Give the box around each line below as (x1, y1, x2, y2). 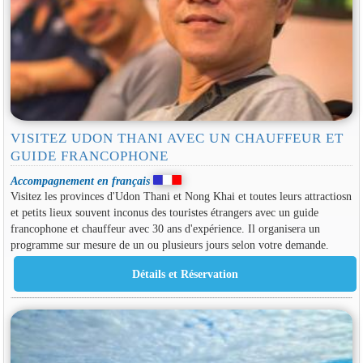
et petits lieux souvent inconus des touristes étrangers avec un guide (10, 206, 318, 220)
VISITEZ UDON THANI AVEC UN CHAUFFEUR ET (10, 130, 344, 147)
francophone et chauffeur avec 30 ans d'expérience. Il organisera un (10, 222, 320, 236)
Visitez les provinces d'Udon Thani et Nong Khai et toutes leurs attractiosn (10, 190, 352, 203)
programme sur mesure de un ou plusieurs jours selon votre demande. (10, 238, 329, 252)
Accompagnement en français (10, 173, 150, 187)
